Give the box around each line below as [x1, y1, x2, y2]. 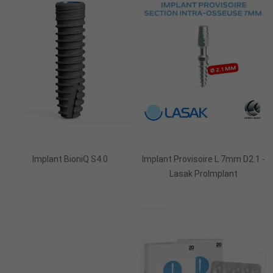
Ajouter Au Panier [168, 131, 239, 142]
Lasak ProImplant [169, 169, 238, 179]
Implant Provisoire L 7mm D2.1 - [141, 154, 265, 164]
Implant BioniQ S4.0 [32, 154, 108, 164]
